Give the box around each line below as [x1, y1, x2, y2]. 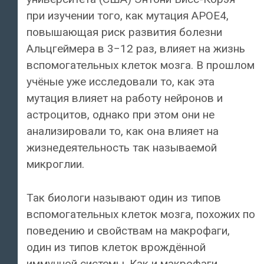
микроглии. [27, 157, 84, 171]
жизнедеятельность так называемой [27, 141, 217, 155]
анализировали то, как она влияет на [27, 124, 219, 138]
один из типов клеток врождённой [27, 240, 206, 254]
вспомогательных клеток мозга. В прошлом [27, 58, 255, 72]
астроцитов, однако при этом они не [27, 108, 214, 122]
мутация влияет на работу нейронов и [27, 91, 223, 105]
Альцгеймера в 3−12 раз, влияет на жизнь [27, 42, 245, 56]
